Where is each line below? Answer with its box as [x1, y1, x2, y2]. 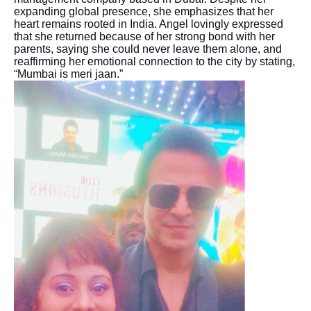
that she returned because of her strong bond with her [14, 30, 275, 42]
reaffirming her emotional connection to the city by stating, [14, 55, 295, 67]
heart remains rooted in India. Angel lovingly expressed [14, 17, 283, 30]
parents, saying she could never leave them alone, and [14, 42, 282, 55]
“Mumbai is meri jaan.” [14, 67, 123, 80]
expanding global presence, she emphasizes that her [14, 5, 274, 17]
